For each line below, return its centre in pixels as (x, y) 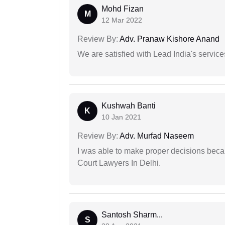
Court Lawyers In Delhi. (119, 163)
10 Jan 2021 (121, 117)
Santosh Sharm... (132, 214)
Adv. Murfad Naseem (156, 136)
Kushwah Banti (129, 105)
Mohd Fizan (123, 9)
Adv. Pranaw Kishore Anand (169, 39)
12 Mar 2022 (122, 20)
